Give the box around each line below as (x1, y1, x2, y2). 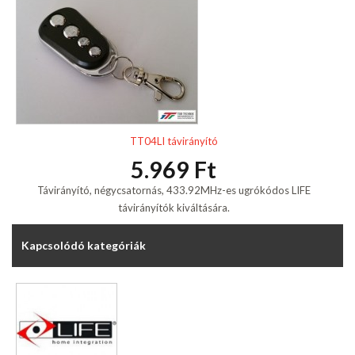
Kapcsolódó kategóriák (21, 238, 146, 252)
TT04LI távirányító (129, 135, 218, 148)
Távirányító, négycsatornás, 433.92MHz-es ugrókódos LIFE (36, 184, 311, 197)
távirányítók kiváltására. (117, 201, 230, 215)
